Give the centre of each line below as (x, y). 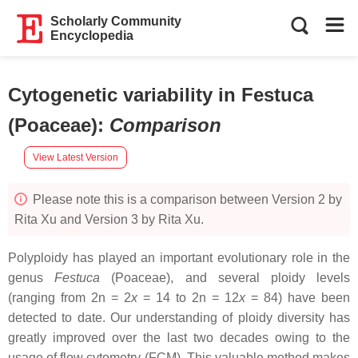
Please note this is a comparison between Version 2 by (186, 199)
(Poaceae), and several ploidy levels (225, 278)
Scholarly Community (116, 21)
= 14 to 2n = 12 (188, 298)
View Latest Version (76, 157)
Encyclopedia (92, 36)
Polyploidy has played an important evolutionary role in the (179, 258)
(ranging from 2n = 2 (70, 298)
